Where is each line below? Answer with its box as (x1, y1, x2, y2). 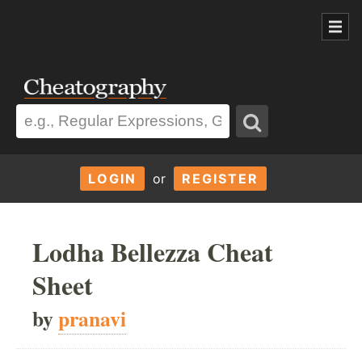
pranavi (58, 302, 126, 334)
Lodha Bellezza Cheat (32, 232, 273, 271)
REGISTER (181, 170, 259, 187)
